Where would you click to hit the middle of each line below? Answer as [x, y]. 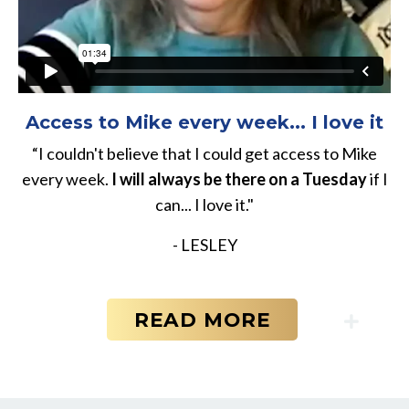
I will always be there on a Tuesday [239, 179]
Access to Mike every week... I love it [204, 123]
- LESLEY [204, 245]
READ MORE [202, 320]
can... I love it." [204, 205]
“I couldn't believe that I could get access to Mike [204, 154]
